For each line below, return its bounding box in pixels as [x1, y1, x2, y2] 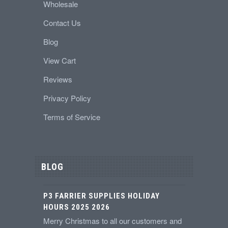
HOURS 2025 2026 [43, 203, 110, 212]
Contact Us [43, 17, 81, 28]
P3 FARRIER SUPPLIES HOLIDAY [43, 191, 160, 201]
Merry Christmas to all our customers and [43, 215, 182, 226]
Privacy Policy [43, 93, 91, 104]
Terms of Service [43, 111, 100, 123]
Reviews [43, 74, 72, 85]
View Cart [43, 55, 76, 66]
